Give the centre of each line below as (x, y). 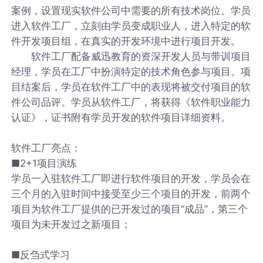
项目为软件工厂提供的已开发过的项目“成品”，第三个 (130, 209)
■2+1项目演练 (44, 163)
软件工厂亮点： (46, 148)
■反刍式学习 (41, 254)
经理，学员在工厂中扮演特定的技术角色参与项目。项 (131, 71)
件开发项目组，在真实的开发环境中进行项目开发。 (126, 41)
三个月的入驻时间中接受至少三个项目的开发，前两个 (131, 193)
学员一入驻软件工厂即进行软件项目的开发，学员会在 (131, 178)
